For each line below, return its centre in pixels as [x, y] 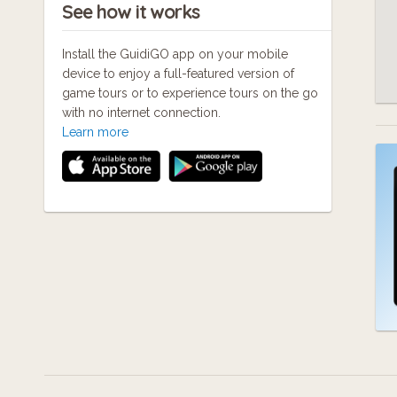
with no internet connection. [141, 113]
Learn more [95, 132]
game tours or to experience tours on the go [190, 93]
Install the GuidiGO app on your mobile [175, 54]
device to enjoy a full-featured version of [178, 74]
